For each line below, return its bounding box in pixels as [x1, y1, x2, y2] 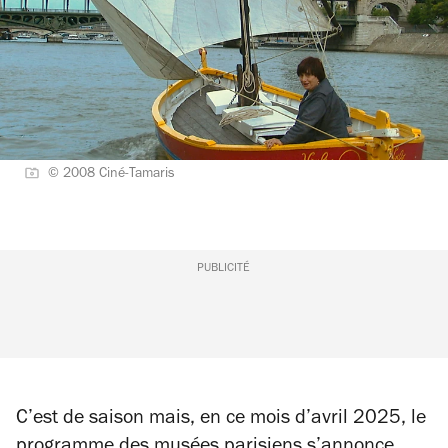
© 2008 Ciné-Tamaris [48, 168, 175, 182]
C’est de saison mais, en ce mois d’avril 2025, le [16, 410, 426, 430]
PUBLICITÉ [197, 263, 251, 275]
